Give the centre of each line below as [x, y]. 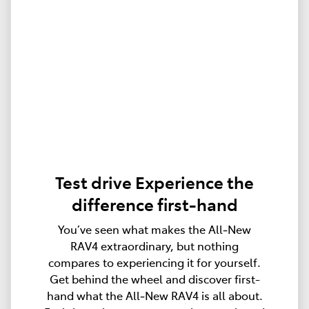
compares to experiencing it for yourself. [154, 262]
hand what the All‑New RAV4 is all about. [154, 295]
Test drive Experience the [154, 181]
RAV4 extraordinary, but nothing [154, 245]
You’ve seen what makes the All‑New [154, 229]
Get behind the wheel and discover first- [154, 278]
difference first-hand [154, 203]
